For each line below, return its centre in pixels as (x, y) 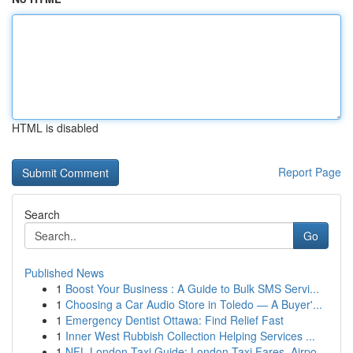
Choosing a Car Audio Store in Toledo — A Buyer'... (194, 304)
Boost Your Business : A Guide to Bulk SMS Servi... (192, 288)
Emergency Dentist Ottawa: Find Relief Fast (175, 320)
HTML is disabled (55, 128)
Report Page (310, 172)
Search (42, 214)
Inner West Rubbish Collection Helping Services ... (190, 336)
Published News (64, 273)
